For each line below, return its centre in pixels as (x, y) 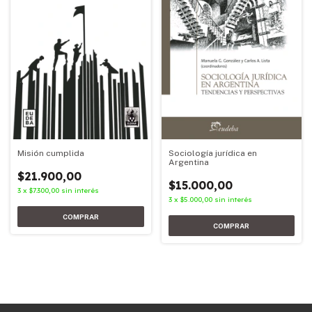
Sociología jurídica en (212, 154)
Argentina (188, 163)
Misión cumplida (51, 154)
